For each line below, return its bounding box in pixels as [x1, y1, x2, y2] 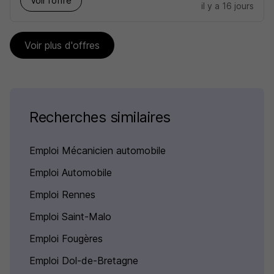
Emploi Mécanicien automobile [29, 144, 166, 157]
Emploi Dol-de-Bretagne [29, 254, 138, 267]
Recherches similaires [29, 108, 171, 126]
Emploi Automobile [29, 166, 112, 179]
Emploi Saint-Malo [29, 210, 111, 223]
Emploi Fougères [29, 232, 103, 245]
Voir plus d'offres [24, 39, 100, 51]
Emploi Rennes [29, 188, 95, 201]
